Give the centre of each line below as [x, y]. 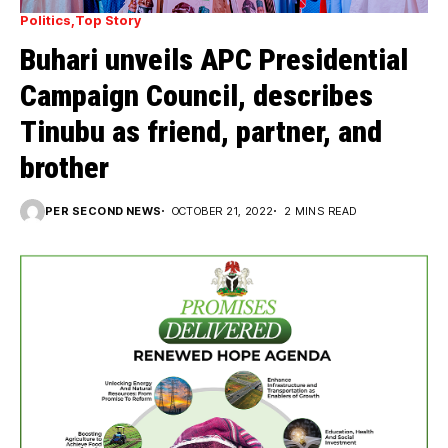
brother [64, 167]
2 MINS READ [320, 210]
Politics [45, 19]
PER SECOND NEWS [103, 210]
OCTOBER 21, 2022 [222, 210]
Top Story [108, 19]
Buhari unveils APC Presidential [214, 59]
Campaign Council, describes [196, 95]
